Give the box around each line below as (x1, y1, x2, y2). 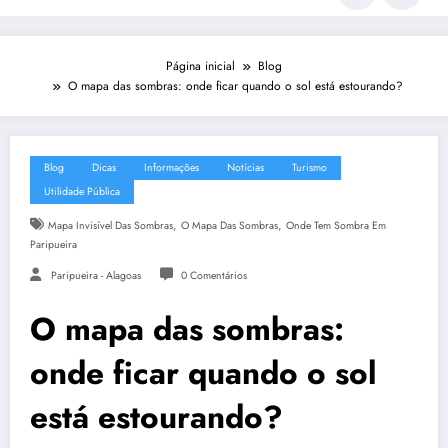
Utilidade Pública (44, 184, 120, 200)
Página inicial (166, 57, 235, 76)
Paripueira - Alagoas (51, 268, 141, 284)
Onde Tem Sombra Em (285, 218, 386, 234)
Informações (144, 160, 199, 176)
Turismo (292, 160, 327, 176)
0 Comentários (180, 268, 247, 284)
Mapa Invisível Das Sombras (47, 218, 173, 234)
